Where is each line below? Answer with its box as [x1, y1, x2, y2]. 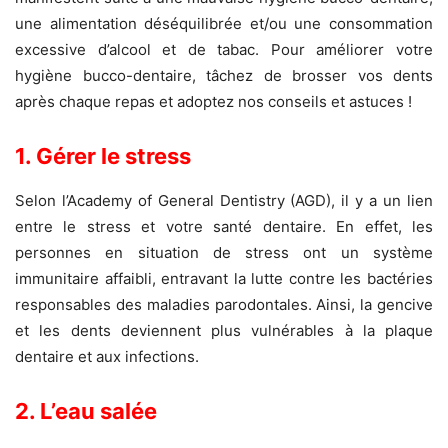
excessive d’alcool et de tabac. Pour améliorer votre [15, 40, 433, 60]
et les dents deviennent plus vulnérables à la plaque [15, 321, 433, 341]
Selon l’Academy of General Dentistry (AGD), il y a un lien [15, 191, 433, 211]
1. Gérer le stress [15, 143, 191, 170]
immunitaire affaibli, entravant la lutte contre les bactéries [15, 269, 433, 289]
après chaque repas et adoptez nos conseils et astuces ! [15, 92, 412, 112]
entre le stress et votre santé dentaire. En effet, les [15, 217, 433, 237]
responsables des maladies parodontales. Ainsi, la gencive [15, 295, 433, 315]
